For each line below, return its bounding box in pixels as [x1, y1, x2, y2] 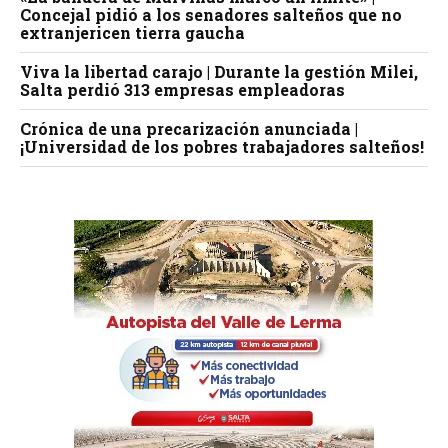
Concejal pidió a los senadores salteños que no [20, 4, 402, 26]
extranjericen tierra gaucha [20, 22, 245, 44]
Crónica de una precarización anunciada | [20, 118, 358, 140]
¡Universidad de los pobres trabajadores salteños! [20, 136, 424, 158]
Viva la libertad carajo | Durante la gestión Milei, [20, 61, 418, 83]
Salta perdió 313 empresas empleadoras [20, 79, 345, 101]
